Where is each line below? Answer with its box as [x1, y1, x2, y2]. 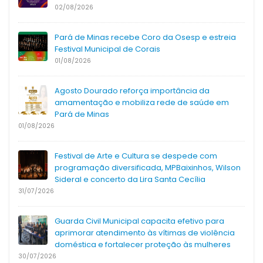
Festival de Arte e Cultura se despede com [55, 150, 217, 162]
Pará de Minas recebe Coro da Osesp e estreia [55, 32, 236, 43]
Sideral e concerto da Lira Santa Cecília [55, 174, 205, 186]
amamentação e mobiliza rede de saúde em [55, 97, 229, 109]
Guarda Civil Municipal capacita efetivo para [55, 215, 224, 227]
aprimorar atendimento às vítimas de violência [55, 227, 235, 239]
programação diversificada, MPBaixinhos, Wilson [55, 162, 241, 174]
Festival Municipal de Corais [55, 43, 160, 55]
